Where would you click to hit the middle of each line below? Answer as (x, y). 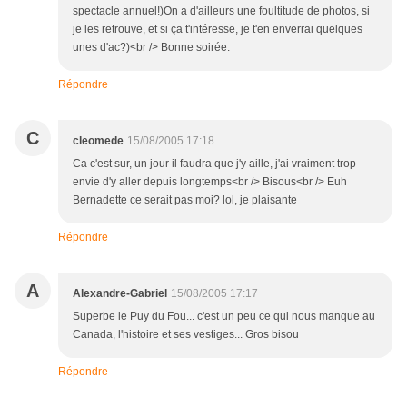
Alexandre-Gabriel (120, 294)
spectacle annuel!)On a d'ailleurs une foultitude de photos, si (221, 11)
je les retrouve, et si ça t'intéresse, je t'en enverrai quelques (218, 30)
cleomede (98, 141)
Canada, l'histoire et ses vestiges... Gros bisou (186, 335)
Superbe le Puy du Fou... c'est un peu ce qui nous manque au (224, 317)
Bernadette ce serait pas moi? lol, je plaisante (185, 200)
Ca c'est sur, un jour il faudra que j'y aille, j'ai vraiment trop (214, 164)
